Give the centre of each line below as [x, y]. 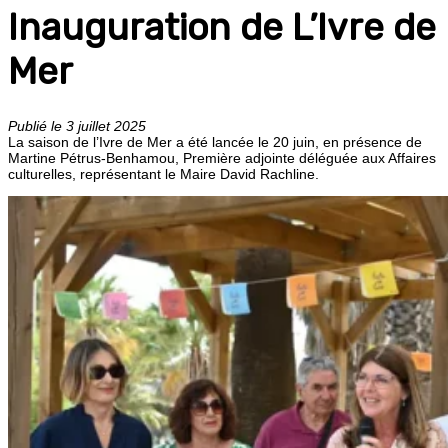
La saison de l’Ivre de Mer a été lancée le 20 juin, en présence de [215, 141]
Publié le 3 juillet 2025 [77, 125]
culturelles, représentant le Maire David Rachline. [163, 173]
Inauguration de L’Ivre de [222, 27]
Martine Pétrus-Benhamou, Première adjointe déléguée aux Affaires [222, 157]
